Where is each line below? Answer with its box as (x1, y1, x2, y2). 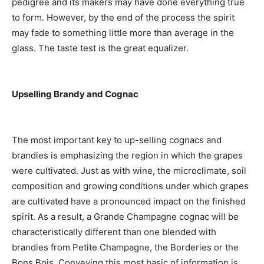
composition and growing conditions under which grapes (12, 180, 249, 192)
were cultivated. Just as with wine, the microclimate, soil (12, 165, 246, 177)
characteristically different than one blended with (12, 226, 216, 238)
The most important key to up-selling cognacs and (12, 134, 222, 146)
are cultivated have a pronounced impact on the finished (12, 196, 246, 207)
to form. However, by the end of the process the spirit (12, 12, 235, 24)
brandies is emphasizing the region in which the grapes (12, 150, 243, 161)
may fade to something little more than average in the (12, 27, 234, 39)
